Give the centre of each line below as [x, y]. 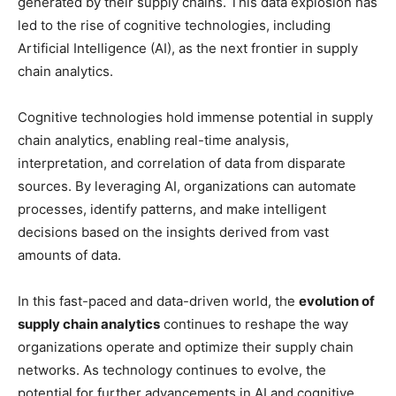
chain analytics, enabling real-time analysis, [153, 141]
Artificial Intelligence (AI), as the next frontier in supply [188, 49]
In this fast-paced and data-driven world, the [158, 301]
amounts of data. [69, 255]
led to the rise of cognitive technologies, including [174, 26]
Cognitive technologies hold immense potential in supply [195, 118]
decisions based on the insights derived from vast [173, 232]
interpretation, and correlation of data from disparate [182, 164]
